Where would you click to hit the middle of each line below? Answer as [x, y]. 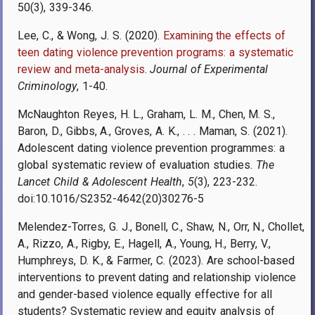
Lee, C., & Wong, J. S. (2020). [90, 35]
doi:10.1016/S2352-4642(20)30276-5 [111, 198]
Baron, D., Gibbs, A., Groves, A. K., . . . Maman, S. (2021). [153, 131]
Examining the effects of [224, 35]
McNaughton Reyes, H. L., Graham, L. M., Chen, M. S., [147, 114]
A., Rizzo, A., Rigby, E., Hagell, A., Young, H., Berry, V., [144, 243]
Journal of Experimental [209, 69]
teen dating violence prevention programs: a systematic [155, 52]
